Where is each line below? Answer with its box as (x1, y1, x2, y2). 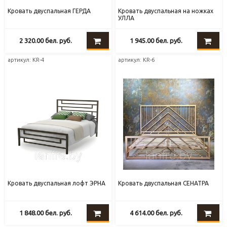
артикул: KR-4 (8, 57, 45, 63)
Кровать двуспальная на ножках (118, 8, 214, 15)
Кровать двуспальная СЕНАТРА (118, 180, 209, 187)
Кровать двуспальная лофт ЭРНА (8, 180, 106, 187)
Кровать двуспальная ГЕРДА (8, 8, 91, 15)
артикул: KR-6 (118, 57, 155, 63)
